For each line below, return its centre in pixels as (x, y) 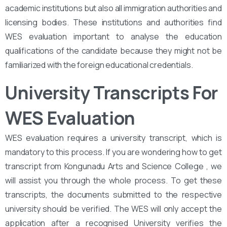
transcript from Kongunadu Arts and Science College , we (113, 166)
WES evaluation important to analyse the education (113, 37)
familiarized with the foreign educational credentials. (99, 65)
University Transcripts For (111, 93)
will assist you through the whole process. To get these (113, 181)
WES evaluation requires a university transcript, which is (113, 138)
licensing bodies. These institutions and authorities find (113, 23)
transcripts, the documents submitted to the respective (113, 195)
